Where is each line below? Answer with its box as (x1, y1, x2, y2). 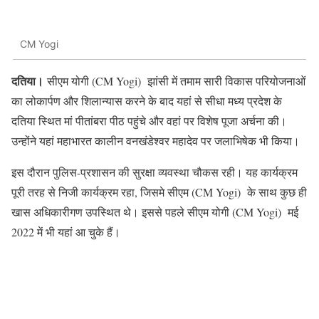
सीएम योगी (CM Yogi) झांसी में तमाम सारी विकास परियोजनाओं (43, 73, 305, 88)
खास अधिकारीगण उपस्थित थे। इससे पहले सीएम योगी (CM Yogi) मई (11, 204, 298, 219)
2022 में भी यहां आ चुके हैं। (11, 224, 120, 239)
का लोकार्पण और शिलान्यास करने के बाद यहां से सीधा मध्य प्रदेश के (11, 93, 282, 108)
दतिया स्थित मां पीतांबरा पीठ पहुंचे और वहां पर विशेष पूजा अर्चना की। (11, 113, 287, 128)
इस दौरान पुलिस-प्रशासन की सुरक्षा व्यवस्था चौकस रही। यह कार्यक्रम (11, 164, 298, 179)
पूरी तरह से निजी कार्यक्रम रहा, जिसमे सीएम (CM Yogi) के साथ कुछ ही (11, 184, 307, 199)
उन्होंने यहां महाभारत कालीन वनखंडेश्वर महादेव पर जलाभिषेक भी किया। (11, 132, 300, 148)
